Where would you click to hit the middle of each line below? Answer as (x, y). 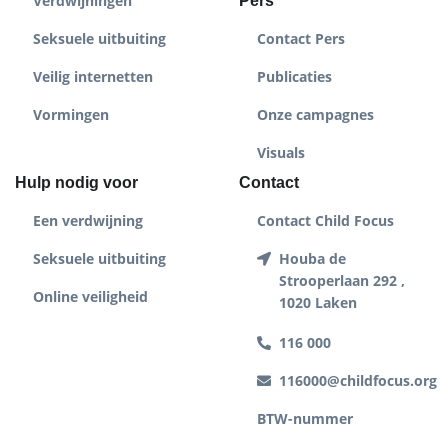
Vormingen (71, 115)
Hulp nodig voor (76, 183)
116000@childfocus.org (358, 381)
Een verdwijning (88, 221)
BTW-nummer (305, 419)
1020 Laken (318, 303)
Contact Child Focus (325, 221)
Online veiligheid (90, 297)
